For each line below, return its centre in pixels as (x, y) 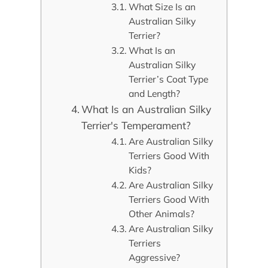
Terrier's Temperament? (138, 126)
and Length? (155, 94)
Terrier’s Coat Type (169, 79)
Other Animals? (162, 214)
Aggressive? (155, 258)
